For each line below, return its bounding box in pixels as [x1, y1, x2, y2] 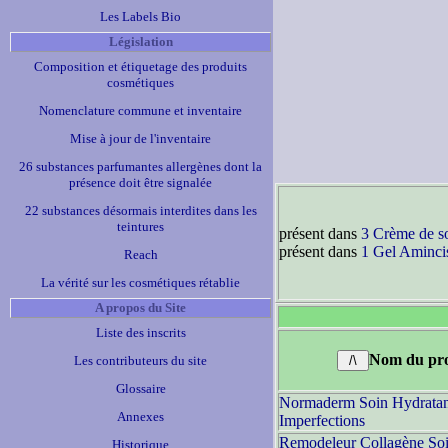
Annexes [117, 409, 164, 424]
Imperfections [279, 412, 365, 429]
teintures [117, 219, 164, 234]
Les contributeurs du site [74, 353, 207, 368]
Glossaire [115, 381, 166, 396]
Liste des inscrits [95, 325, 186, 340]
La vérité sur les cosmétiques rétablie [41, 275, 240, 290]
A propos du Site [95, 300, 186, 315]
